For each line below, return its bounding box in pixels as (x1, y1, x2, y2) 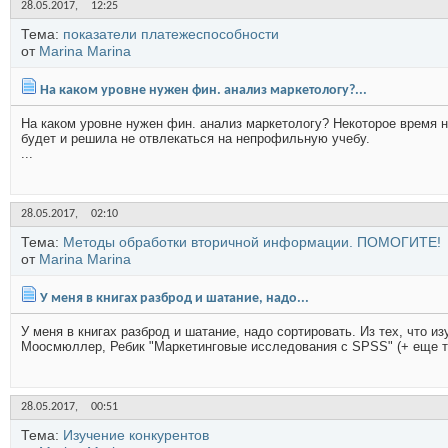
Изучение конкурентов (63, 427, 209, 443)
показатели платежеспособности (63, 26, 279, 42)
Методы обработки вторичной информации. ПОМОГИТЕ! (63, 234, 441, 250)
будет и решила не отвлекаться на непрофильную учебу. (21, 131, 370, 146)
